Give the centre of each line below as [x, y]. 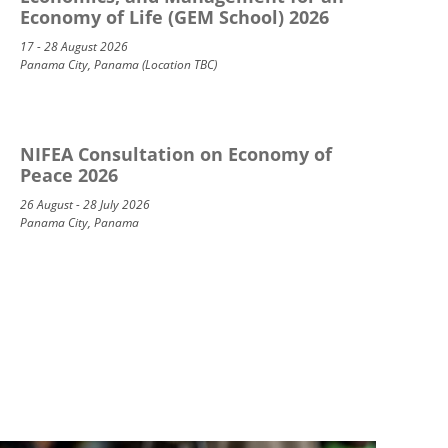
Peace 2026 [68, 175]
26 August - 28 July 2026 [84, 204]
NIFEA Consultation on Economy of [175, 154]
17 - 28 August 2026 [73, 46]
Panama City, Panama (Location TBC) [118, 64]
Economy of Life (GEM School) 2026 [174, 16]
